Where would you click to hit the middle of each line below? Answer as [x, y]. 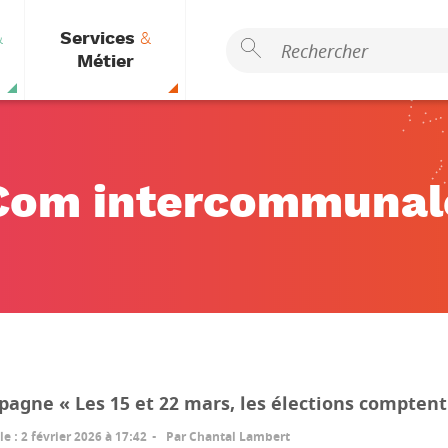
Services [99, 38]
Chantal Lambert [239, 437]
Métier [105, 61]
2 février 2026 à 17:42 [84, 437]
